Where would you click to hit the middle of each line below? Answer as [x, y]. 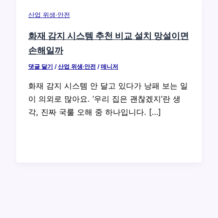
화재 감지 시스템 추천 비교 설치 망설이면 [108, 36]
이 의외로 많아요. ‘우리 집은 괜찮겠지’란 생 [104, 99]
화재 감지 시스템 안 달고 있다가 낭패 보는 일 [108, 85]
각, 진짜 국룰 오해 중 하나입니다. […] [94, 112]
